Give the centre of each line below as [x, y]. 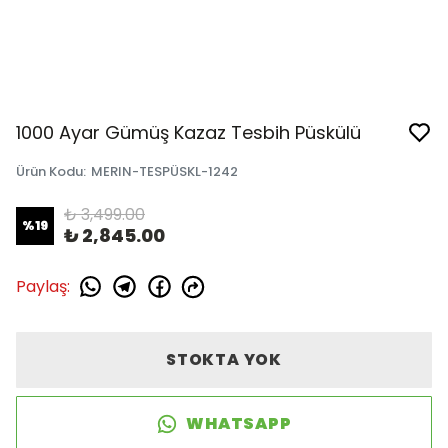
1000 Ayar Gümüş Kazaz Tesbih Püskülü [188, 132]
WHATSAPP [239, 423]
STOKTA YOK [223, 359]
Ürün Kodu [49, 171]
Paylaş [41, 286]
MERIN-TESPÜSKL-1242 [164, 171]
